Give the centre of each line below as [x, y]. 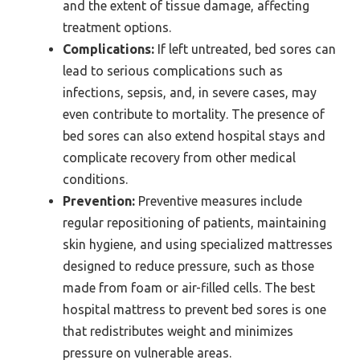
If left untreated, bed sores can [245, 49]
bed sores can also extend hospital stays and [194, 136]
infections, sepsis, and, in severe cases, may [190, 93]
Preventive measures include [219, 201]
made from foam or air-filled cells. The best [189, 288]
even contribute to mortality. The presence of [194, 115]
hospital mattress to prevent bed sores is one [194, 310]
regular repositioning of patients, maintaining [194, 223]
